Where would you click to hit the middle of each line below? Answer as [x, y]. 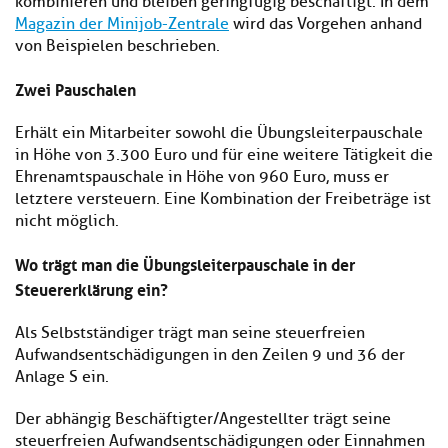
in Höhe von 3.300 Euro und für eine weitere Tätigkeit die [224, 155]
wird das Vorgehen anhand [325, 24]
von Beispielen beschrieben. [117, 46]
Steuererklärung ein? [91, 288]
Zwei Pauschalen [75, 88]
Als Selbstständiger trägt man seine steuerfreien [190, 333]
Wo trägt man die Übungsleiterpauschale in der [185, 263]
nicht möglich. [67, 221]
